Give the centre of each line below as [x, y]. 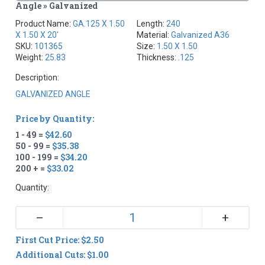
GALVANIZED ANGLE [53, 94]
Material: [154, 35]
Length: [151, 23]
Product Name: [44, 23]
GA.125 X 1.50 [99, 23]
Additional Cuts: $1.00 [62, 254]
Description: [38, 77]
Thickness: [157, 57]
